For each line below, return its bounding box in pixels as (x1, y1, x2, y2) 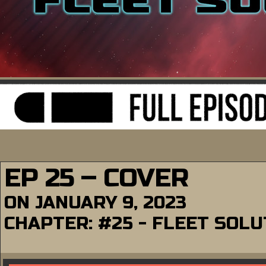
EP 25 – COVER (4, 162, 188, 194)
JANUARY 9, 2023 (35, 192, 186, 213)
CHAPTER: (4, 213, 98, 234)
